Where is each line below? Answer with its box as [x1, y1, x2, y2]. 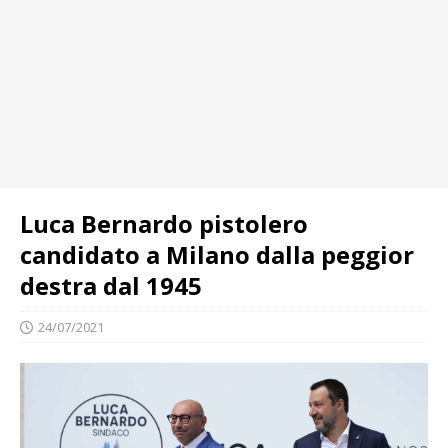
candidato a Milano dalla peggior [20, 238, 414, 271]
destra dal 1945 [20, 269, 202, 302]
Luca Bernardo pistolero [20, 207, 308, 240]
